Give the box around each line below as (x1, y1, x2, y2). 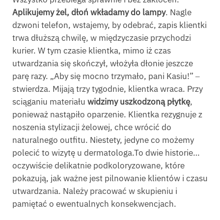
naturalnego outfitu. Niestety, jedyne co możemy (12, 134, 194, 145)
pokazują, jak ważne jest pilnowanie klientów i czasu (12, 172, 208, 184)
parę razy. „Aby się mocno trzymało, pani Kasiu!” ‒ (12, 70, 200, 82)
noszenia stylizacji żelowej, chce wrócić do (12, 121, 171, 133)
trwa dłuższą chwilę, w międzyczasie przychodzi (12, 32, 191, 43)
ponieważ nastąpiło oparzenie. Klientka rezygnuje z (12, 109, 202, 120)
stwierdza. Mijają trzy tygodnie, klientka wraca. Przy (12, 83, 203, 94)
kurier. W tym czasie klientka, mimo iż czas (12, 45, 171, 56)
